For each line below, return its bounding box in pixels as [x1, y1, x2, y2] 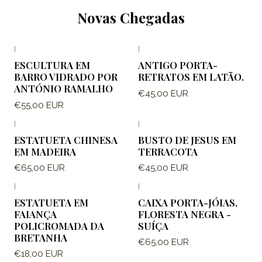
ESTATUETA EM [14, 196, 88, 209]
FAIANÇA [14, 208, 57, 221]
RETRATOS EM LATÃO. [138, 70, 244, 84]
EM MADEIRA [14, 144, 76, 158]
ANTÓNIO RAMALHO [14, 82, 113, 95]
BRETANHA [14, 231, 67, 244]
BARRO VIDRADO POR [14, 70, 118, 84]
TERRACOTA [138, 144, 198, 158]
